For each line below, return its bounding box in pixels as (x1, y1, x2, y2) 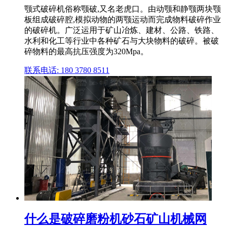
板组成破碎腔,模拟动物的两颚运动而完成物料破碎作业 (24, 15, 221, 24)
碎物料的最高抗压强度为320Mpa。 (24, 47, 148, 56)
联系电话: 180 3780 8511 (24, 66, 109, 75)
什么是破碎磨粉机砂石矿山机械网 (24, 212, 207, 226)
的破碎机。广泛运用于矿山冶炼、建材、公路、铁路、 (24, 26, 219, 35)
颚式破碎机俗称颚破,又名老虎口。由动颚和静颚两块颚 (24, 5, 221, 14)
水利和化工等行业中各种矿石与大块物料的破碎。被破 (24, 36, 219, 46)
